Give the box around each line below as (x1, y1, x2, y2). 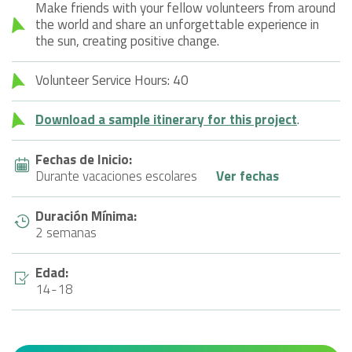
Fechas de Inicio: (35, 148, 135, 170)
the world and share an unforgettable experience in (35, 13, 319, 35)
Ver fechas (216, 165, 279, 186)
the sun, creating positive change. (35, 30, 219, 51)
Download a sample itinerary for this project (35, 108, 297, 130)
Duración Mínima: (35, 205, 140, 226)
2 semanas (35, 222, 97, 243)
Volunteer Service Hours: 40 (35, 69, 189, 90)
